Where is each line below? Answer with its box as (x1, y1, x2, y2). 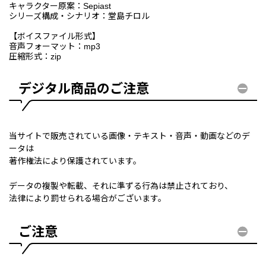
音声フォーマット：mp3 (9, 41, 100, 51)
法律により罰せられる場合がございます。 (9, 193, 166, 203)
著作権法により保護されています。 (9, 156, 141, 166)
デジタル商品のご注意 (18, 81, 149, 96)
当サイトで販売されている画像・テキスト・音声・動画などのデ (9, 131, 250, 141)
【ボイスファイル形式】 (9, 31, 100, 41)
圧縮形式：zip (9, 51, 61, 61)
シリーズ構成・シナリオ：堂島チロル (9, 11, 150, 21)
